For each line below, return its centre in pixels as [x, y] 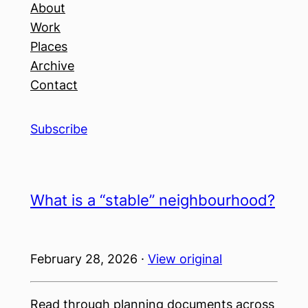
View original [185, 259]
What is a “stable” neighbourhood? [153, 200]
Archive [52, 66]
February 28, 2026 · [89, 259]
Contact [54, 85]
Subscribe [59, 129]
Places [49, 46]
